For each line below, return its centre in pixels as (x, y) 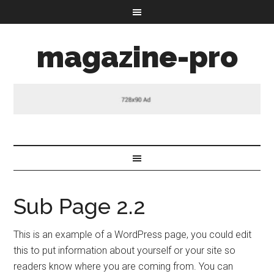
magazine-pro (137, 57)
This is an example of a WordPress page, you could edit (133, 234)
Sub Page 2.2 (80, 206)
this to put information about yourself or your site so (125, 250)
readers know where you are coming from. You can (124, 266)
